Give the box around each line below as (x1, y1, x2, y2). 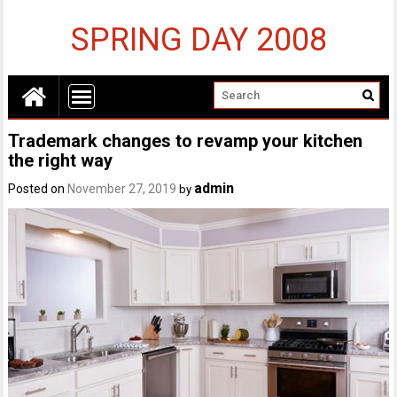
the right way (8, 150, 113, 171)
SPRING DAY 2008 (70, 21, 327, 58)
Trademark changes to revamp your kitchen (8, 130, 363, 152)
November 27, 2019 (67, 182, 177, 196)
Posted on (8, 182, 68, 196)
